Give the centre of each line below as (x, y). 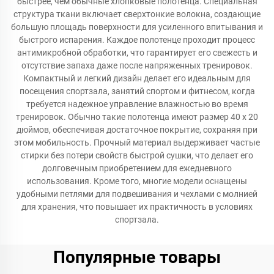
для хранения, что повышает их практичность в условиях (137, 207)
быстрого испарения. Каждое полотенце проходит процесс (137, 40)
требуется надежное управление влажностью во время (137, 104)
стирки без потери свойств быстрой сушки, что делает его (137, 155)
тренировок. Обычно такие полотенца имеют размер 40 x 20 (137, 117)
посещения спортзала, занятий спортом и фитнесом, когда (137, 91)
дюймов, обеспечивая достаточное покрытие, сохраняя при (137, 130)
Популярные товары (137, 257)
